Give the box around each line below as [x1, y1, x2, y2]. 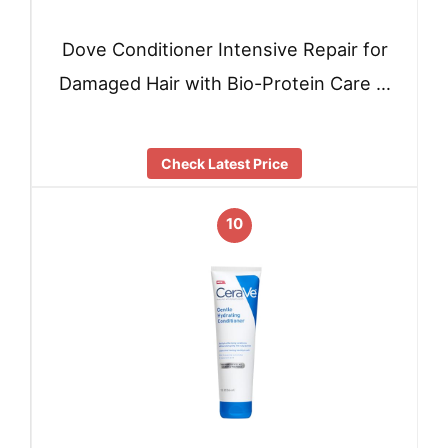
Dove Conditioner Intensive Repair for [61, 38, 388, 61]
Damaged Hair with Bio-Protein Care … [58, 72, 391, 95]
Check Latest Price [161, 154, 288, 172]
